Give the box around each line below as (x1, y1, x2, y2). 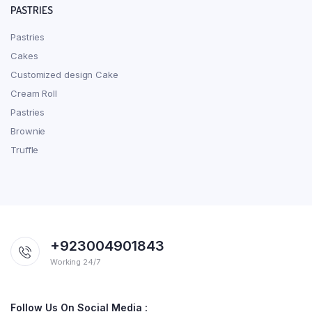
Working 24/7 (50, 256, 100, 267)
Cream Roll (10, 87, 57, 99)
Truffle (10, 143, 39, 155)
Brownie (10, 125, 46, 136)
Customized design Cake (10, 68, 118, 80)
